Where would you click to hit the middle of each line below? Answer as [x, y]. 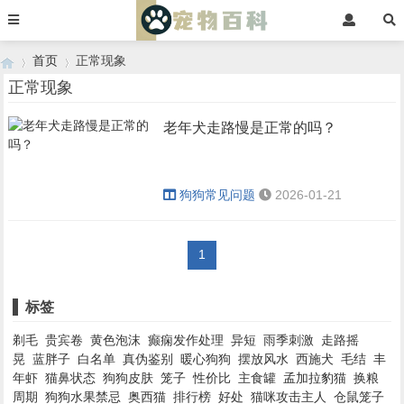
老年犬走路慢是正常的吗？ [250, 128]
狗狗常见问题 [218, 195]
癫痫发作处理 [186, 340]
